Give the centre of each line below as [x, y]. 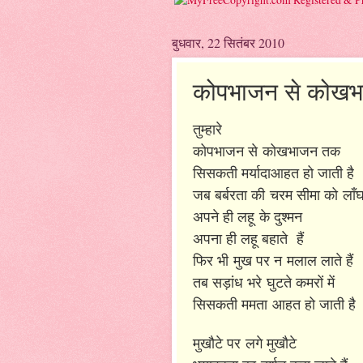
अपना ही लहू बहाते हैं [251, 238]
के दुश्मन [281, 216]
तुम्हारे [210, 128]
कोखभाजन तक [304, 150]
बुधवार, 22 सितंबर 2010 [228, 43]
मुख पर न [260, 260]
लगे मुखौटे [273, 342]
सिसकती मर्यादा [232, 172]
